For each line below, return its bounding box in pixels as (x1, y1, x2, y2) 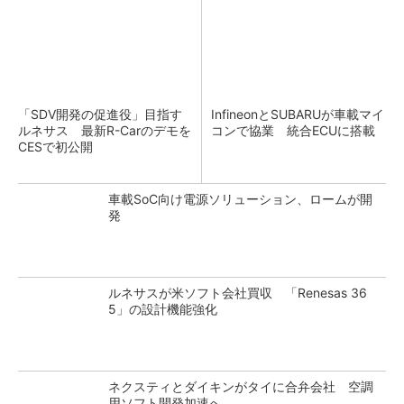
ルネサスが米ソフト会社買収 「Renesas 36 (108, 285, 367, 300)
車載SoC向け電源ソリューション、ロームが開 (108, 191, 372, 207)
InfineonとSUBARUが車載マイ (211, 106, 384, 122)
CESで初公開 (18, 139, 93, 154)
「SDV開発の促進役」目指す (18, 106, 182, 122)
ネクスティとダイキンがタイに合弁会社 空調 (108, 379, 373, 394)
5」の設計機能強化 (108, 301, 217, 317)
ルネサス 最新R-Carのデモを (18, 123, 191, 138)
